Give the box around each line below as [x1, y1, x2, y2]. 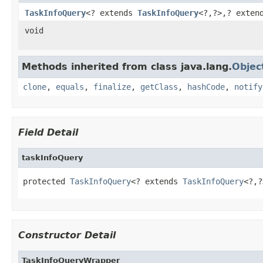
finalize [93, 82, 131, 92]
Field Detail [18, 126, 78, 138]
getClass [140, 82, 178, 92]
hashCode [187, 82, 225, 92]
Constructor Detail [18, 229, 116, 241]
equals [56, 82, 84, 92]
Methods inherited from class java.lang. [22, 60, 232, 72]
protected [23, 176, 70, 186]
